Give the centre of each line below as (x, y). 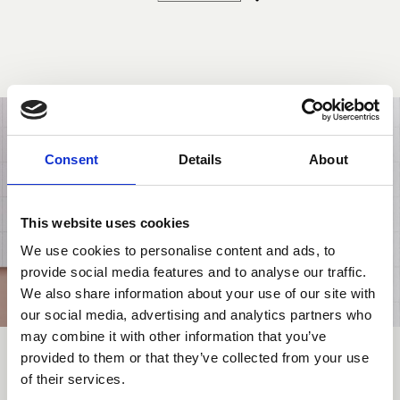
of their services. (73, 379)
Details (200, 159)
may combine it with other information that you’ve (174, 336)
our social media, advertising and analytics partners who (196, 315)
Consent (71, 159)
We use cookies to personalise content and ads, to (178, 250)
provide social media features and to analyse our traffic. (194, 272)
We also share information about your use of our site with (198, 293)
